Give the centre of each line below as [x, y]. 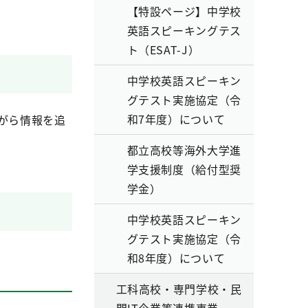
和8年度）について [176, 258]
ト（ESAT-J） [163, 49]
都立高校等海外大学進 [184, 150]
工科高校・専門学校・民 [179, 289]
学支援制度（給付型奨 [184, 169]
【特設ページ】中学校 [184, 11]
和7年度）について [176, 119]
